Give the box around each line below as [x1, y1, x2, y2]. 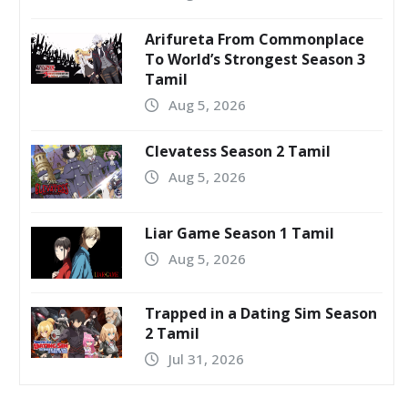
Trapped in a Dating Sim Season [145, 302, 377, 323]
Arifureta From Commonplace [145, 29, 364, 49]
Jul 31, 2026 [168, 349, 244, 368]
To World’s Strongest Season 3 [145, 49, 365, 69]
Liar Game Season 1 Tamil [145, 223, 334, 244]
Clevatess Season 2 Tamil [145, 141, 331, 161]
